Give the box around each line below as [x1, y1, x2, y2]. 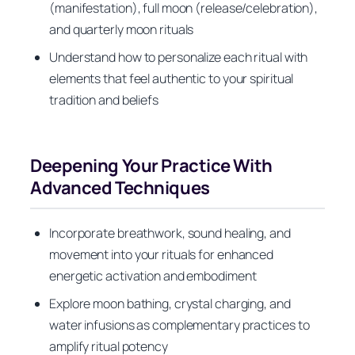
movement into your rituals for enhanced [49, 246, 274, 264]
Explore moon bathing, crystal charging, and [49, 295, 291, 313]
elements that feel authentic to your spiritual [49, 69, 294, 87]
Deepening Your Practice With [30, 153, 273, 177]
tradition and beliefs [49, 90, 158, 109]
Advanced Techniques [30, 175, 210, 200]
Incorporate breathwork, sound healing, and [49, 224, 291, 242]
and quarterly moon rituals [49, 20, 194, 38]
